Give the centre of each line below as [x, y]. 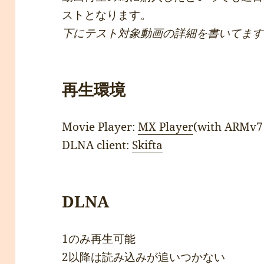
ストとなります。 [107, 15]
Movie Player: [100, 127]
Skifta [148, 145]
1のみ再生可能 [99, 239]
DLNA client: [97, 145]
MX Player [166, 127]
